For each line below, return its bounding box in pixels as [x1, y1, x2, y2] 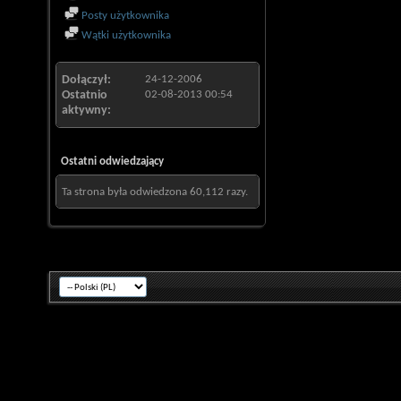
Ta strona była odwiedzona [62, 186, 190, 198]
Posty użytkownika [79, 10, 169, 21]
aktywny [62, 104, 107, 117]
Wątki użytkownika [79, 30, 171, 41]
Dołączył [62, 73, 107, 87]
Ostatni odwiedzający [61, 156, 164, 167]
